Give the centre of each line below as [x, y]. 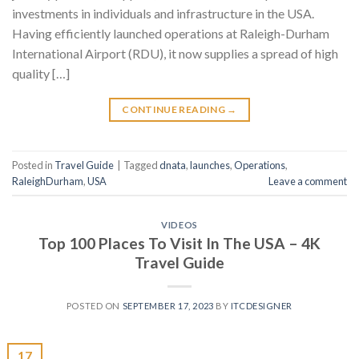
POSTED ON [94, 305]
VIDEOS [179, 225]
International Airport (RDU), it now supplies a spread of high [175, 54]
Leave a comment [308, 181]
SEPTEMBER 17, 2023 [168, 305]
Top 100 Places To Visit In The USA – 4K [179, 243]
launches [210, 165]
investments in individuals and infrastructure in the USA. [163, 14]
